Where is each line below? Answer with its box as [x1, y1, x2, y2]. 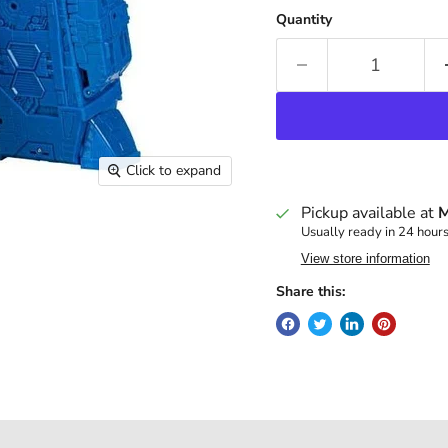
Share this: [275, 281, 345, 301]
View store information [300, 250, 430, 266]
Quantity [275, 9, 332, 29]
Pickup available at [300, 201, 438, 224]
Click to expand [126, 161, 222, 181]
